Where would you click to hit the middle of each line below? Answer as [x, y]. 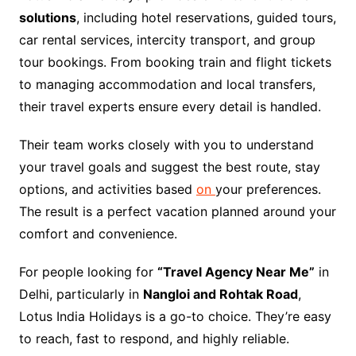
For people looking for [88, 271]
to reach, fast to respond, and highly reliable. [154, 338]
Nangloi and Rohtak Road [220, 294]
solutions [47, 17]
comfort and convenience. [98, 233]
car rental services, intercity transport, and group [167, 39]
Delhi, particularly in [81, 294]
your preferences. [268, 189]
